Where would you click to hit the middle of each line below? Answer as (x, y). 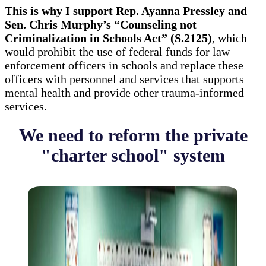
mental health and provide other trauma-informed (124, 93)
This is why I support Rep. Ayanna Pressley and (126, 11)
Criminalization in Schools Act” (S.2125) (108, 38)
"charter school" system (133, 156)
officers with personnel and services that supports (124, 79)
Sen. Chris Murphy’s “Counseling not (101, 25)
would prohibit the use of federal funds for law (117, 52)
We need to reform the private (133, 135)
